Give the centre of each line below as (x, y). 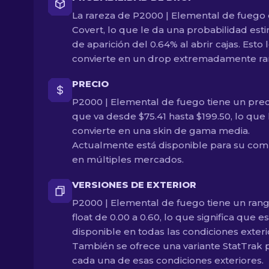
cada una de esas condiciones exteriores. (168, 260)
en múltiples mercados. (128, 159)
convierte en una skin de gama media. (161, 131)
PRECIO (90, 84)
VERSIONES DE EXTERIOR (134, 185)
